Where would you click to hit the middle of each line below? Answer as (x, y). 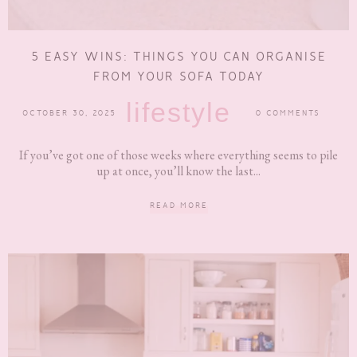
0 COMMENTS (288, 113)
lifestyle (178, 113)
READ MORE (178, 206)
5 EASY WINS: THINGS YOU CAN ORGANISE (178, 57)
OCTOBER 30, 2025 (69, 113)
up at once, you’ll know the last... (178, 171)
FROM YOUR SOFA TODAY (178, 76)
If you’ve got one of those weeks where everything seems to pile (178, 155)
